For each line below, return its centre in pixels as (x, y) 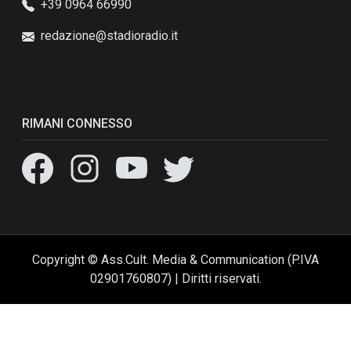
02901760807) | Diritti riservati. (175, 279)
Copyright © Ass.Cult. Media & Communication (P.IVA (175, 260)
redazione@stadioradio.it (109, 36)
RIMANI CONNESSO (77, 123)
